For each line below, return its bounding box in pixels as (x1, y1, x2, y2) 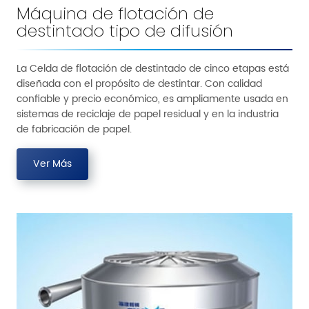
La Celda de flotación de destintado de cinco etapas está (17, 60, 289, 77)
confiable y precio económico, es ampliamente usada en (17, 90, 288, 108)
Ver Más (33, 155, 72, 172)
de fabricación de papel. (17, 121, 132, 138)
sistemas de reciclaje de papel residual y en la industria (17, 106, 279, 123)
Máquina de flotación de (17, 1, 214, 25)
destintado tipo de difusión (17, 19, 233, 42)
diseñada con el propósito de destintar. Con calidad (17, 75, 262, 92)
